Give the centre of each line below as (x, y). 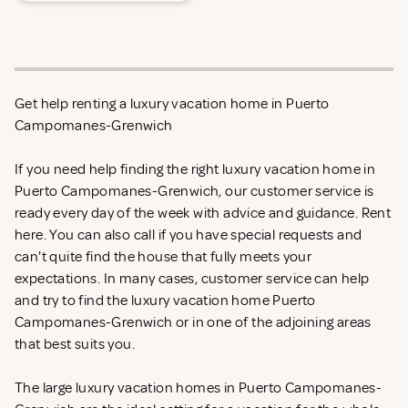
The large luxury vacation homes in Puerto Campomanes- (199, 388)
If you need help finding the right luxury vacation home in (195, 170)
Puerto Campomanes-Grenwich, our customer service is (194, 192)
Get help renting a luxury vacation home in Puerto (172, 104)
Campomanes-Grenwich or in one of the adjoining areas (193, 323)
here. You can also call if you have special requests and (189, 235)
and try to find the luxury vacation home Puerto (165, 301)
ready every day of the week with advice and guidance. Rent (203, 214)
